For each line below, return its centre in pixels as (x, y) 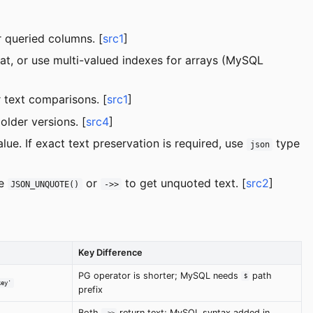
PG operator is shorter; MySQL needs (160, 275)
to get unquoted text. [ (184, 183)
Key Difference (110, 252)
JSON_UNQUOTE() (45, 184)
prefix (90, 289)
